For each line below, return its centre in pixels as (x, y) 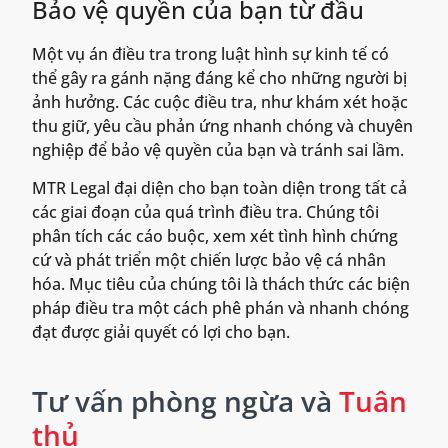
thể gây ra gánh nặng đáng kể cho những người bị (219, 77)
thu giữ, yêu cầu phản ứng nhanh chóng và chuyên (222, 125)
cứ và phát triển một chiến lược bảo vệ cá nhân (209, 260)
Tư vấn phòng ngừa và (185, 400)
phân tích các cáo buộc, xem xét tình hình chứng (215, 236)
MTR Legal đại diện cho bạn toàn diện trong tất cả (219, 188)
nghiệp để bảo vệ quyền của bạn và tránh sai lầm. (218, 149)
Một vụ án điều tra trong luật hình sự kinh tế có (210, 53)
